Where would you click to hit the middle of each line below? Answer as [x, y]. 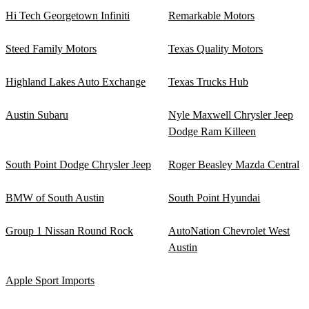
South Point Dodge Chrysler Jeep [78, 165]
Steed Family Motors [51, 49]
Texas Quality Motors [216, 49]
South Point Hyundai [214, 198]
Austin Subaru [37, 115]
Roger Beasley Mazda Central [234, 165]
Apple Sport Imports [50, 281]
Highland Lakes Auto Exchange [76, 82]
